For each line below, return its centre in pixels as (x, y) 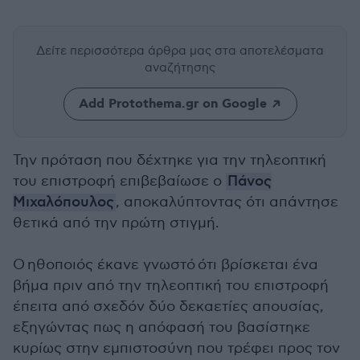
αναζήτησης (180, 67)
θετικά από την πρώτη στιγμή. (116, 223)
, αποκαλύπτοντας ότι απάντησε (227, 202)
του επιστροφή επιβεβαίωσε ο (119, 181)
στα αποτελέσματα (269, 51)
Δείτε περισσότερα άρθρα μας (125, 51)
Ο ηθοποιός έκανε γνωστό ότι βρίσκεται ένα (166, 265)
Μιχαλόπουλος (63, 202)
